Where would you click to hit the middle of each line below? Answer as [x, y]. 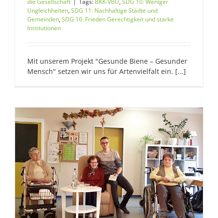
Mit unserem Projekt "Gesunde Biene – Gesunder [107, 61]
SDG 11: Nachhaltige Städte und [114, 10]
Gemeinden [43, 19]
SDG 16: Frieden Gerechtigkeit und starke [118, 19]
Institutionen [44, 28]
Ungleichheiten [48, 10]
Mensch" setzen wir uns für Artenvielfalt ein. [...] [107, 71]
